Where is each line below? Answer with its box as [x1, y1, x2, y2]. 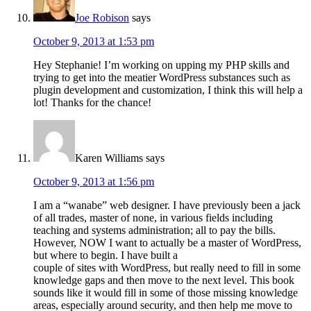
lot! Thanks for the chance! [33, 96, 151, 109]
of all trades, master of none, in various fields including [33, 212, 273, 224]
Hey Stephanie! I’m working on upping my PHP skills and [33, 59, 289, 72]
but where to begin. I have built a [33, 249, 178, 262]
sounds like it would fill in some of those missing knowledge [33, 287, 298, 299]
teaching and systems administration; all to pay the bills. [33, 224, 276, 237]
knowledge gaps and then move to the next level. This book [33, 274, 294, 287]
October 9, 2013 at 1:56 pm [33, 176, 154, 188]
